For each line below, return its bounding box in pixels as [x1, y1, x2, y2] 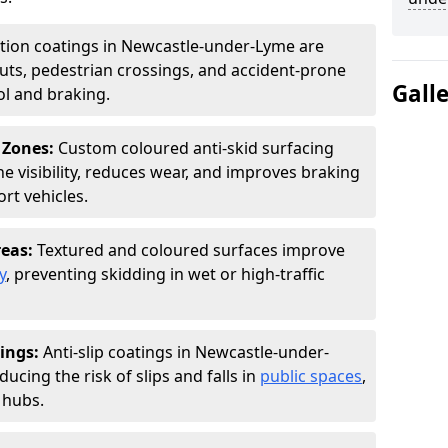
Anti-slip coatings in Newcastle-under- [43, 341, 329, 363]
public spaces [260, 365, 362, 387]
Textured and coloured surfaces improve [37, 239, 345, 261]
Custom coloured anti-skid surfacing [58, 137, 334, 159]
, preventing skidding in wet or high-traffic [6, 263, 325, 285]
